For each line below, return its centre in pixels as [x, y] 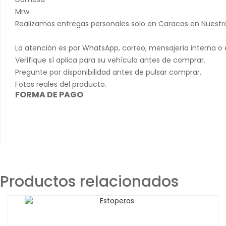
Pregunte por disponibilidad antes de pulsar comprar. [108, 72]
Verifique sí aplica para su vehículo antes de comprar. [110, 60]
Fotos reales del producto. [61, 84]
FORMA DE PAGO [49, 94]
